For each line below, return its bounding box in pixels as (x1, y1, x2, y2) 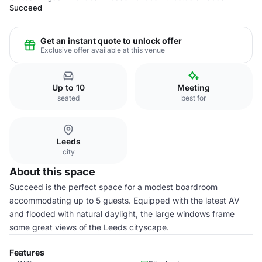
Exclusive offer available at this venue (40, 45, 165, 54)
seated (57, 94, 80, 102)
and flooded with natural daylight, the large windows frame (9, 209, 235, 219)
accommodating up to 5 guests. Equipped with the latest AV (9, 195, 240, 205)
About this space (9, 166, 95, 178)
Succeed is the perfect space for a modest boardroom (9, 182, 218, 192)
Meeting (177, 82, 210, 92)
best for (181, 94, 206, 102)
